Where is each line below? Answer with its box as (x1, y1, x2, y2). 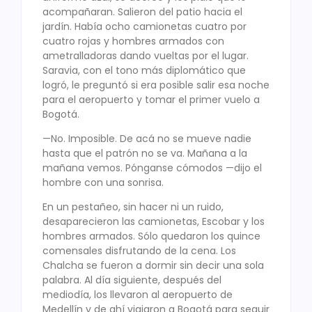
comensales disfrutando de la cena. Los (42, 244, 236, 258)
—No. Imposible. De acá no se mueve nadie (42, 131, 251, 146)
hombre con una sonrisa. (42, 175, 164, 189)
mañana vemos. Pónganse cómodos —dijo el (42, 160, 262, 175)
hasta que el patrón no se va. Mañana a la (42, 146, 247, 160)
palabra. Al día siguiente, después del (42, 273, 221, 288)
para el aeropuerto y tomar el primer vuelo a (42, 92, 260, 107)
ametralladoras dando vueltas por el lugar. (42, 48, 249, 63)
